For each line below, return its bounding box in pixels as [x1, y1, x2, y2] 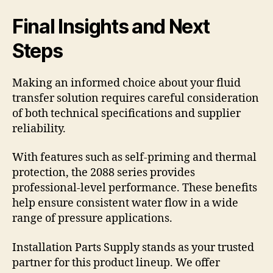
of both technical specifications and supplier [12, 106, 241, 121]
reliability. [12, 121, 66, 136]
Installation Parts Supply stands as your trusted [12, 240, 254, 255]
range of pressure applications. [12, 211, 172, 226]
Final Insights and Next [12, 14, 210, 38]
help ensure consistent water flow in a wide [12, 196, 238, 211]
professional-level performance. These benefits [12, 181, 257, 196]
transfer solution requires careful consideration [12, 91, 259, 105]
